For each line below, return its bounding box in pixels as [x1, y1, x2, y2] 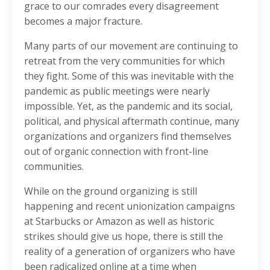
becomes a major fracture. [24, 14, 142, 28]
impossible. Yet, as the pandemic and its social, [24, 99, 233, 113]
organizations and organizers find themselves [24, 130, 231, 143]
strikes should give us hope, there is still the [24, 230, 223, 243]
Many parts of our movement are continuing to [24, 39, 238, 53]
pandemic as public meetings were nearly [24, 84, 210, 98]
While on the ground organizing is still [24, 184, 197, 198]
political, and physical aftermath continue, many [24, 115, 239, 128]
